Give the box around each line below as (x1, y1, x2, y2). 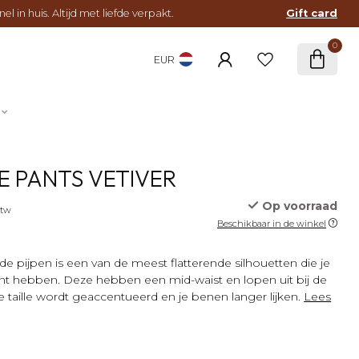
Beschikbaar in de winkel (216, 218, 326, 229)
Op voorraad (258, 199, 337, 213)
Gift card (286, 7, 337, 19)
